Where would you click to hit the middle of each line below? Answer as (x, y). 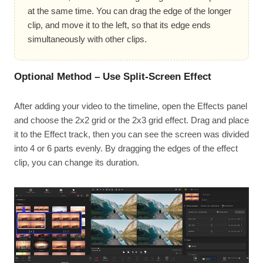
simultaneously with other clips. (87, 39)
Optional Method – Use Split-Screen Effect (112, 77)
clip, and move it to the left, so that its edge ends (119, 25)
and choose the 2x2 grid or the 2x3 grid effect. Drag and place (131, 120)
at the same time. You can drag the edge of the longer (129, 11)
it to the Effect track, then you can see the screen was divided (131, 134)
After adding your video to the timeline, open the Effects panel (130, 106)
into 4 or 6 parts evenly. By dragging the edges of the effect (126, 149)
